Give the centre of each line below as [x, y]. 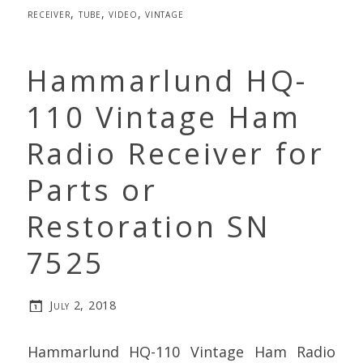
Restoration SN [148, 227]
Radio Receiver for [175, 154]
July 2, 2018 [83, 305]
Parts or [92, 190]
